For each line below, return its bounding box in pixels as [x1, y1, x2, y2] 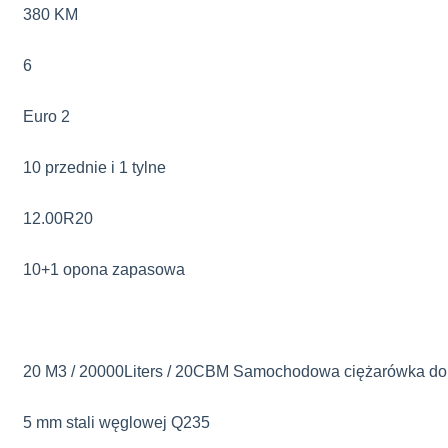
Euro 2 [23, 108, 70, 125]
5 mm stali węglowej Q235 [23, 414, 210, 431]
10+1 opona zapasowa [23, 261, 185, 278]
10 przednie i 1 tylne [23, 159, 166, 176]
